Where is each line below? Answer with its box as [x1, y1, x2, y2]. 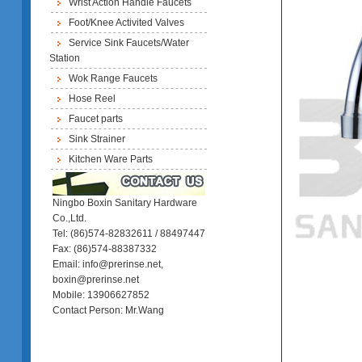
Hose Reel [68, 93, 116, 104]
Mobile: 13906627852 [53, 289, 149, 301]
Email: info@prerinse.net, [53, 259, 163, 270]
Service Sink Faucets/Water [68, 37, 189, 48]
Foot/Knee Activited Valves [68, 17, 184, 28]
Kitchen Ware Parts [68, 154, 153, 165]
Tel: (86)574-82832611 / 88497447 [53, 228, 205, 239]
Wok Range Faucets [68, 73, 158, 84]
